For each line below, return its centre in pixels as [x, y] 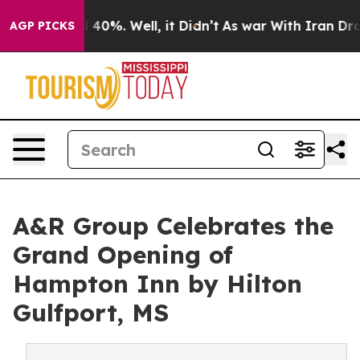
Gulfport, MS [91, 313]
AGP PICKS [42, 26]
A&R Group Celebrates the [173, 226]
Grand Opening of [123, 255]
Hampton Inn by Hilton [157, 284]
